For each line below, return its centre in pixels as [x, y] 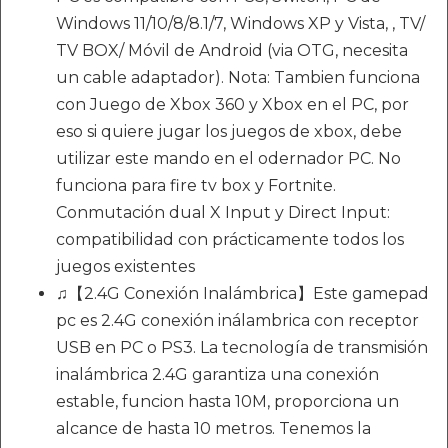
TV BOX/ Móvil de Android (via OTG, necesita [232, 51]
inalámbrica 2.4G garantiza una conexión [217, 375]
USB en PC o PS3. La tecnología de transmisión [242, 348]
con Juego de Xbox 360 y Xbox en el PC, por [232, 105]
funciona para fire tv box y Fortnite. [196, 186]
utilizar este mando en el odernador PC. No [228, 159]
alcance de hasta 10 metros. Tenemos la [213, 429]
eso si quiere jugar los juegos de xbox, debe [229, 132]
